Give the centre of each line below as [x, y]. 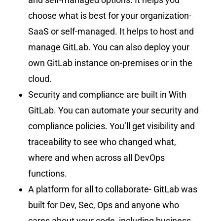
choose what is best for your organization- [110, 16]
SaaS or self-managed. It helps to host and [111, 32]
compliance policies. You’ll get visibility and [112, 126]
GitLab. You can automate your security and [114, 110]
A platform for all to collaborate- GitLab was [113, 189]
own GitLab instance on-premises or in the [110, 63]
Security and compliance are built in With [108, 95]
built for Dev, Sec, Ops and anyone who [104, 205]
